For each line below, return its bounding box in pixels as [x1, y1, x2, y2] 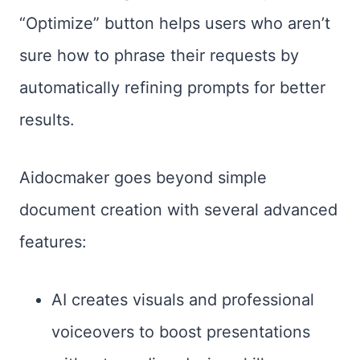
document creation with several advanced [19, 200, 337, 219]
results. [19, 110, 75, 129]
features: [19, 232, 87, 252]
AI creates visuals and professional [51, 290, 314, 309]
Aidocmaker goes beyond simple [19, 168, 267, 187]
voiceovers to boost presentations [51, 322, 310, 342]
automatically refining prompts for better [19, 78, 325, 97]
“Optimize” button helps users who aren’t [19, 14, 330, 33]
